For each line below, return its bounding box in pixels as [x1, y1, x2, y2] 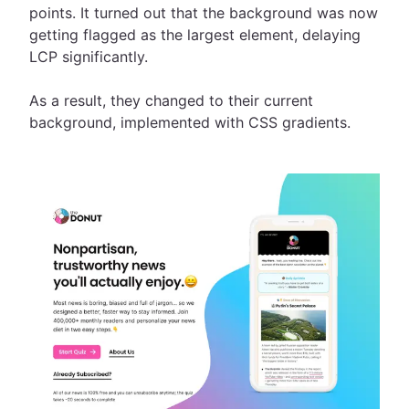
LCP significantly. [29, 47, 152, 66]
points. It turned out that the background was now [29, 4, 378, 22]
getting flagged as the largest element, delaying [29, 26, 361, 44]
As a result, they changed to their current [29, 91, 313, 110]
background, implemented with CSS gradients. [29, 113, 351, 131]
